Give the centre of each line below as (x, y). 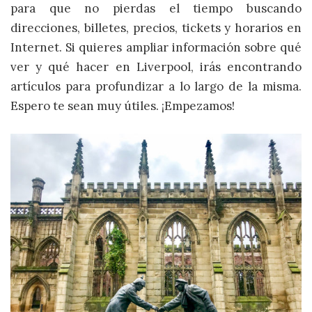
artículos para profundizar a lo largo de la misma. (156, 87)
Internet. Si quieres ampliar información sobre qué (156, 48)
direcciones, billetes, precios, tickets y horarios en (156, 28)
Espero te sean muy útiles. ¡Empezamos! (123, 106)
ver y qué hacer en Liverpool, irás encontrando (156, 67)
